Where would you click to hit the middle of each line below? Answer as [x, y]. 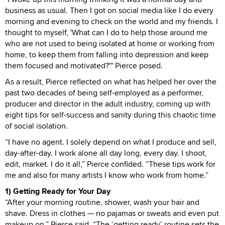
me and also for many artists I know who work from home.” [107, 175]
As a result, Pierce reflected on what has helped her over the [111, 81]
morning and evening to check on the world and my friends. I [111, 21]
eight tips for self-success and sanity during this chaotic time [110, 115]
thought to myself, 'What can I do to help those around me [106, 32]
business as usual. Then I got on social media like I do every [109, 10]
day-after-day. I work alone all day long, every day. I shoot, [106, 153]
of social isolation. [36, 126]
